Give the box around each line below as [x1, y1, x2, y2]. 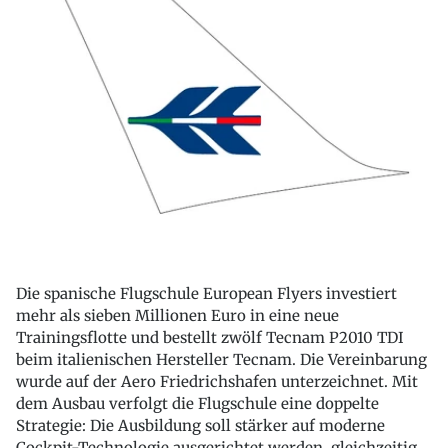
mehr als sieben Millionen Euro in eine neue [16, 306, 339, 326]
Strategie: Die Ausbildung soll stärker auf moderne [16, 416, 385, 436]
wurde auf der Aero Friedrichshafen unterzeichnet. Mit [16, 372, 418, 392]
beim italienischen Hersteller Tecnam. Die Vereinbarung [16, 350, 427, 370]
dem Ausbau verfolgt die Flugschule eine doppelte [16, 394, 379, 414]
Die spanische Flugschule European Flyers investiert [16, 284, 397, 304]
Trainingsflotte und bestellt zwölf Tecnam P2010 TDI [16, 328, 404, 348]
